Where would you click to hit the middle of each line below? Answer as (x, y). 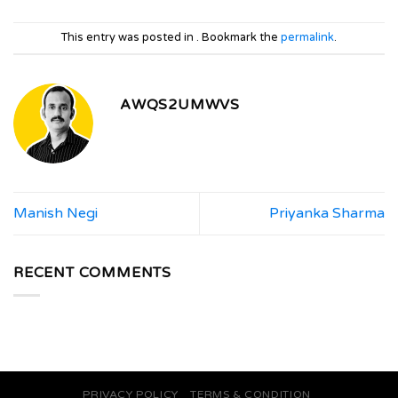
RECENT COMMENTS (92, 272)
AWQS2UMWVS (180, 104)
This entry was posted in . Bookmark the (171, 37)
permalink (307, 37)
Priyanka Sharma (327, 213)
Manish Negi (56, 213)
